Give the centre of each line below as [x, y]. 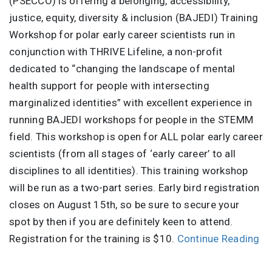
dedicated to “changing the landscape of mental [122, 69]
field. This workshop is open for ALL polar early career [136, 137]
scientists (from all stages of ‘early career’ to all [122, 154]
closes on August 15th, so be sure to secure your [124, 205]
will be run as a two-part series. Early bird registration [134, 188]
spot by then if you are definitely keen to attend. [121, 222]
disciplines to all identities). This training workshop [129, 171]
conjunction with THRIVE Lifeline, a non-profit [116, 52]
